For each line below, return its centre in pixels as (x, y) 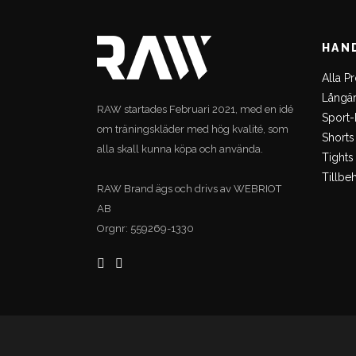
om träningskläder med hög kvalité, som (193, 129)
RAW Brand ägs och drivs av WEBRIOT (189, 189)
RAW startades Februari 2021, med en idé (195, 109)
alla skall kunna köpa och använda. (180, 149)
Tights (337, 157)
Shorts (338, 137)
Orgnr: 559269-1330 (145, 228)
